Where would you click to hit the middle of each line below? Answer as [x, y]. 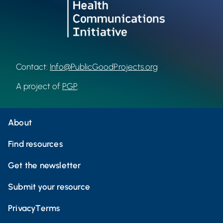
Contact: [33, 66]
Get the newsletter [45, 165]
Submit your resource [49, 186]
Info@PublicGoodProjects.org [104, 66]
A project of [39, 86]
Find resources [35, 144]
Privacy [22, 208]
